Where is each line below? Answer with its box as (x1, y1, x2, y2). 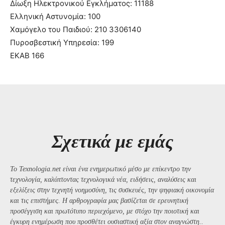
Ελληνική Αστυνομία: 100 (10, 12, 100, 22)
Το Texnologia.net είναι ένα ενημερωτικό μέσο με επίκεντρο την (10, 165, 191, 173)
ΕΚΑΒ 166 (10, 51, 44, 61)
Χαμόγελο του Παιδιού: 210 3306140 (10, 25, 141, 35)
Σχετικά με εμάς (52, 132, 173, 152)
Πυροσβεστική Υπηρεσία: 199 (10, 38, 114, 48)
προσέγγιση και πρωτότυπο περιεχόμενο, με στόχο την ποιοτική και (10, 207, 199, 215)
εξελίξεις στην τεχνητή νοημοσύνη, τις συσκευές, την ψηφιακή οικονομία (10, 186, 214, 194)
